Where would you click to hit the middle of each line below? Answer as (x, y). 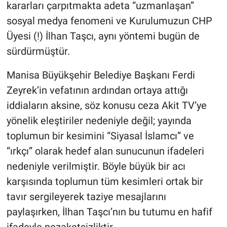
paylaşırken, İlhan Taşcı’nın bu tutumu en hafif (109, 212)
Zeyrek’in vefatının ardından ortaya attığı (97, 90)
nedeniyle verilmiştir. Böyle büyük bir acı (96, 166)
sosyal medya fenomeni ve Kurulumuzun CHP (109, 21)
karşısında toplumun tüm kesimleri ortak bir (105, 182)
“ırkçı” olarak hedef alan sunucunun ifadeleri (105, 151)
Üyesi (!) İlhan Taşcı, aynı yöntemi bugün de (103, 36)
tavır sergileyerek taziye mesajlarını (86, 197)
